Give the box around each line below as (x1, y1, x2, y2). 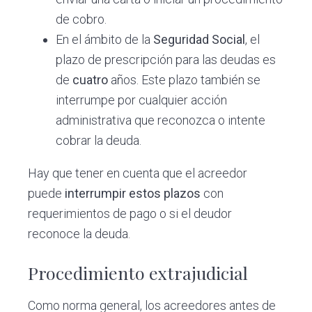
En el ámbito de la (56, 31, 154, 47)
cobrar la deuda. (56, 132, 142, 148)
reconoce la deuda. (28, 226, 131, 241)
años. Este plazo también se (108, 72, 261, 87)
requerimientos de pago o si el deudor (28, 205, 233, 221)
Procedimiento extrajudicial (28, 260, 249, 284)
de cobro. (56, 11, 107, 26)
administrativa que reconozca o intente (56, 112, 266, 127)
